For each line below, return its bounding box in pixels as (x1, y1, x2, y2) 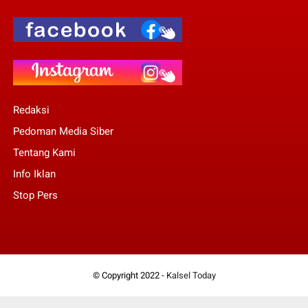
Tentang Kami (12, 146, 76, 159)
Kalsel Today (166, 270, 216, 281)
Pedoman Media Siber (12, 125, 113, 138)
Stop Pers (12, 189, 58, 202)
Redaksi (12, 104, 49, 117)
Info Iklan (12, 168, 56, 181)
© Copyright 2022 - (92, 270, 166, 281)
